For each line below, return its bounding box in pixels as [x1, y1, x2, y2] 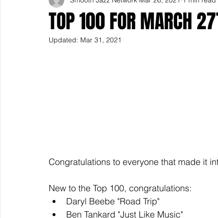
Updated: [49, 36, 80, 44]
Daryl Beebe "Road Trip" [66, 196, 160, 207]
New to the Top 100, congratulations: [49, 182, 194, 194]
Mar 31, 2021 [80, 36, 122, 44]
